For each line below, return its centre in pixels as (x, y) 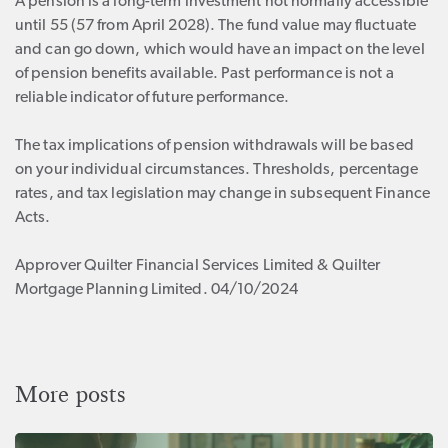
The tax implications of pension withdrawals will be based (214, 146)
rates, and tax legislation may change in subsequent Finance (222, 194)
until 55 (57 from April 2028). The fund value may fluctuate (215, 26)
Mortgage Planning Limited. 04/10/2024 (156, 290)
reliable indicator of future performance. (152, 98)
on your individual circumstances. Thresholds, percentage (216, 170)
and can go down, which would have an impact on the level (220, 50)
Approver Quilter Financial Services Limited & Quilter (198, 266)
